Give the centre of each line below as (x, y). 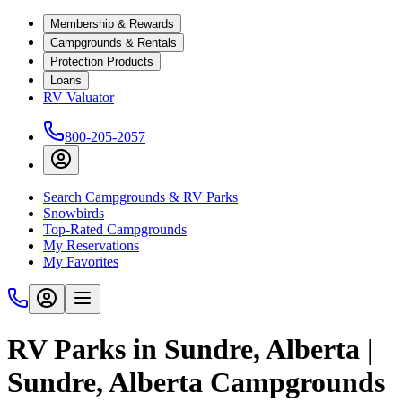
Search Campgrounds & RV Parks (140, 197)
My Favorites (81, 262)
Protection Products (102, 61)
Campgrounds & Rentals (114, 43)
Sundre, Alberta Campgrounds (196, 383)
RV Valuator (79, 97)
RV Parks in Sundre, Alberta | (190, 350)
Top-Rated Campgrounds (115, 229)
